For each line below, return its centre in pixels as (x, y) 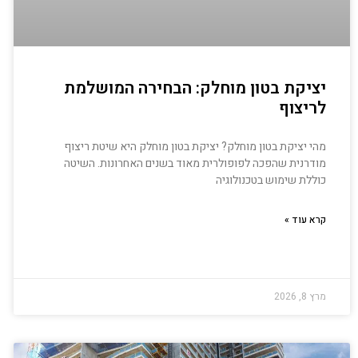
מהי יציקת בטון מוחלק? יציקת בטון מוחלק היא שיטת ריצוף (195, 146)
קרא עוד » (305, 219)
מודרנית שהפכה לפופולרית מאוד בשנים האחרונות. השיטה (195, 163)
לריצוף (302, 108)
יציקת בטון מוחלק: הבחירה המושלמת (195, 88)
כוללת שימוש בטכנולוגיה (271, 180)
